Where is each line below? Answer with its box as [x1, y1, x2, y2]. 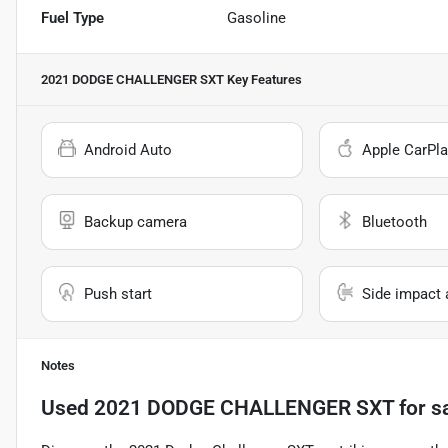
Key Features [224, 71, 302, 87]
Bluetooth [361, 212, 427, 231]
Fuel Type [41, 8, 104, 27]
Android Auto [84, 140, 172, 159]
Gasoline [227, 8, 287, 27]
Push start [84, 284, 152, 303]
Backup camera [84, 212, 187, 231]
